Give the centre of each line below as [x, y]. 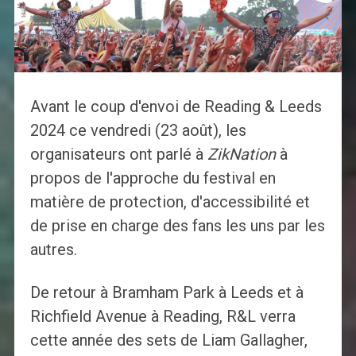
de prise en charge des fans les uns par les [177, 226]
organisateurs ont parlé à [118, 155]
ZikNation [241, 155]
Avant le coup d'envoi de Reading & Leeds [176, 107]
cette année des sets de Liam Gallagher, [168, 341]
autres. [53, 250]
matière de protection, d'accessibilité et [170, 202]
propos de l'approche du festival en [153, 178]
